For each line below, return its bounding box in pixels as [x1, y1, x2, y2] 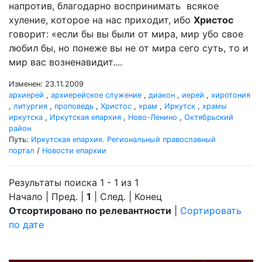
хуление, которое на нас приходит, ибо [9, 14, 194, 26]
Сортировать [180, 205, 242, 216]
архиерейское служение [51, 91, 142, 99]
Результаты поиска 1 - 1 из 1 [9, 177, 139, 188]
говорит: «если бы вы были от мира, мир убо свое [9, 28, 243, 40]
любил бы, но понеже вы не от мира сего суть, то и [9, 42, 249, 54]
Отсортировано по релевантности [9, 205, 171, 216]
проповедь [54, 102, 94, 111]
